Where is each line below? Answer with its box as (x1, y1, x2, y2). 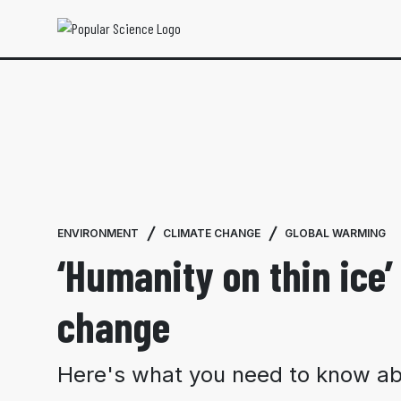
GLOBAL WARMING (285, 226, 386, 240)
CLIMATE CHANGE (163, 226, 260, 240)
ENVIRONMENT (57, 226, 139, 240)
